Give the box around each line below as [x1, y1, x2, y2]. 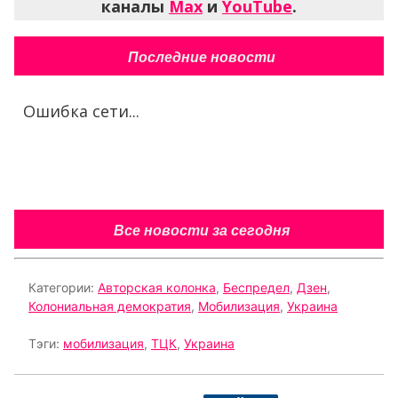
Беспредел [223, 280, 290, 296]
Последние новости [127, 50, 275, 66]
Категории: [28, 280, 98, 296]
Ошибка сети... [23, 100, 139, 123]
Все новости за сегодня [113, 223, 290, 239]
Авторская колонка [98, 280, 216, 296]
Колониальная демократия [28, 298, 191, 314]
